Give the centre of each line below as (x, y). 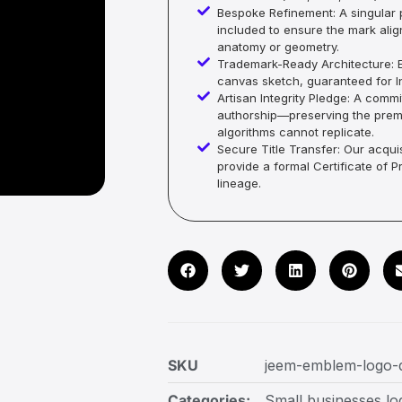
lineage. (240, 184)
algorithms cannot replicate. (296, 132)
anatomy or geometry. (279, 47)
